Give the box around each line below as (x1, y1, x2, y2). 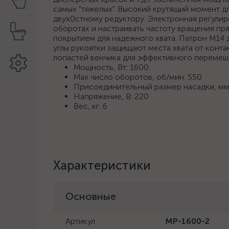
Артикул (65, 216, 95, 226)
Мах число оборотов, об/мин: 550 (74, 72, 202, 82)
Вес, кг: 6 (74, 101, 107, 111)
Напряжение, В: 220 (74, 91, 149, 101)
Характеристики (53, 158, 151, 173)
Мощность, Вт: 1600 (74, 62, 149, 72)
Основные (65, 190, 116, 202)
